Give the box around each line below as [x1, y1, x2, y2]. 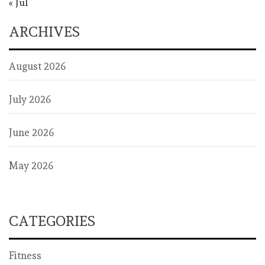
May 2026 [9, 160, 53, 172]
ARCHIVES [9, 23, 80, 41]
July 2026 [9, 93, 51, 106]
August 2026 [9, 60, 66, 73]
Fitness [9, 250, 41, 262]
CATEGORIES [9, 212, 95, 230]
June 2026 [9, 127, 54, 139]
